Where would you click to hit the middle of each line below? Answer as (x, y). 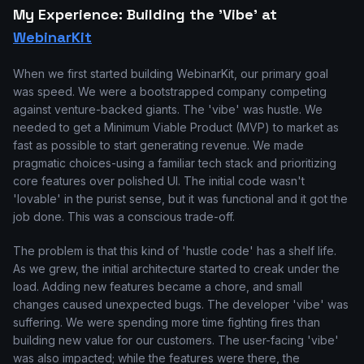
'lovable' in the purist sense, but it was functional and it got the (180, 199)
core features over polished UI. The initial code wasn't (159, 181)
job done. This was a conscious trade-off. (124, 217)
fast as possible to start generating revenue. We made (158, 145)
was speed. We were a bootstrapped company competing (170, 91)
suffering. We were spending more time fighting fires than (167, 322)
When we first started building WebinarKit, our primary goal (171, 74)
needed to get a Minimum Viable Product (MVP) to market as (176, 127)
